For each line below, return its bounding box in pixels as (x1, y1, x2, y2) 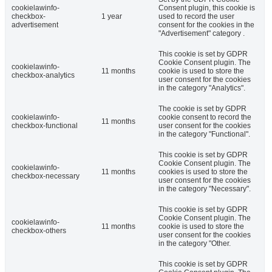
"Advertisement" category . (158, 29, 245, 38)
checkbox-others (12, 226, 66, 236)
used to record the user (158, 12, 234, 21)
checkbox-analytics (12, 71, 75, 80)
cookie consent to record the (158, 113, 251, 122)
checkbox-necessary (12, 172, 80, 181)
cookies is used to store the (158, 168, 248, 177)
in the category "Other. (158, 239, 231, 248)
